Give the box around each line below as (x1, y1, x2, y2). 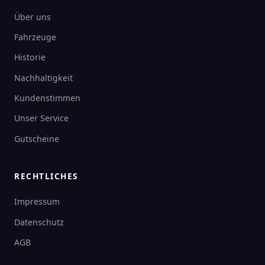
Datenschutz (14, 216, 64, 228)
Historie (14, 51, 46, 63)
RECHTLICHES (14, 170, 78, 182)
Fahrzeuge (14, 31, 56, 43)
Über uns (14, 11, 51, 22)
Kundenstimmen (14, 92, 80, 104)
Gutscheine (14, 132, 59, 144)
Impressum (14, 196, 60, 208)
